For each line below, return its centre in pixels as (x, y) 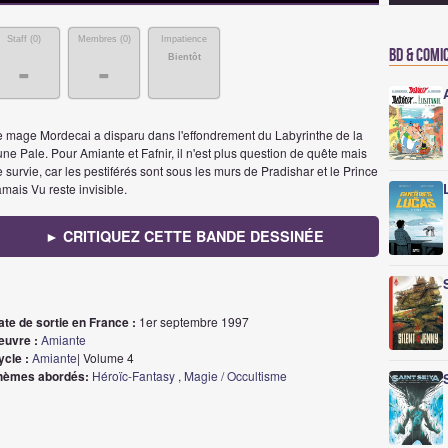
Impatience (184, 39)
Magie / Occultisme (235, 375)
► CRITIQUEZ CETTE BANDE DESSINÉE (184, 236)
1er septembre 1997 (192, 321)
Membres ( (100, 39)
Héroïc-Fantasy (133, 375)
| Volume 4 (105, 357)
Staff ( (20, 39)
